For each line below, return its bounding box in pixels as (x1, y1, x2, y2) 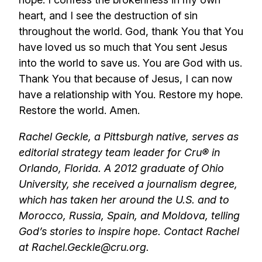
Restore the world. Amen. (19, 104, 140, 117)
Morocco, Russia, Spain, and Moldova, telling (19, 209, 240, 222)
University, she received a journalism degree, (19, 178, 237, 191)
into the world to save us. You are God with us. (19, 57, 242, 70)
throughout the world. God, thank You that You (19, 25, 243, 38)
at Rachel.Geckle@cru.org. (19, 241, 149, 254)
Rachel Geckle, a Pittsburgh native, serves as (19, 130, 239, 143)
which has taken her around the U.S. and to (19, 194, 229, 206)
